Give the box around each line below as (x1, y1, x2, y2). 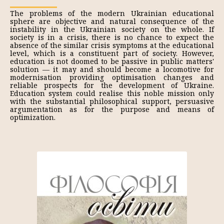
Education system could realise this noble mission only (10, 88, 214, 98)
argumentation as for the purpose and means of (10, 104, 214, 114)
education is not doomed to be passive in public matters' (10, 56, 214, 66)
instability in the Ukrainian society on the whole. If (10, 24, 214, 34)
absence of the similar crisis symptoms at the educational (10, 40, 214, 50)
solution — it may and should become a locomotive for (10, 64, 214, 74)
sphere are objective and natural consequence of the (10, 16, 214, 26)
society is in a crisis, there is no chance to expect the (10, 32, 214, 42)
